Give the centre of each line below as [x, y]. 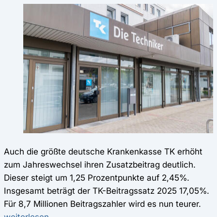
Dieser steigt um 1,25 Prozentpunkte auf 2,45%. [97, 178]
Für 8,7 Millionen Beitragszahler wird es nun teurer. [106, 204]
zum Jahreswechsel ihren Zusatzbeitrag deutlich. [100, 164]
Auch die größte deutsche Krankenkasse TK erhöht [103, 151]
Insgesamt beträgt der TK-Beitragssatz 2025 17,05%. [107, 191]
